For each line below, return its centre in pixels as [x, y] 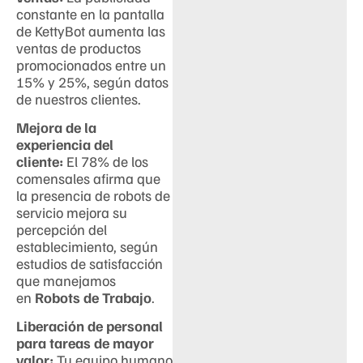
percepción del [62, 230]
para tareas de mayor [85, 343]
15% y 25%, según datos [92, 81]
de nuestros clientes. [79, 98]
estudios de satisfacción [90, 264]
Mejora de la [56, 128]
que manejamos [66, 281]
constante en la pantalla [90, 13]
